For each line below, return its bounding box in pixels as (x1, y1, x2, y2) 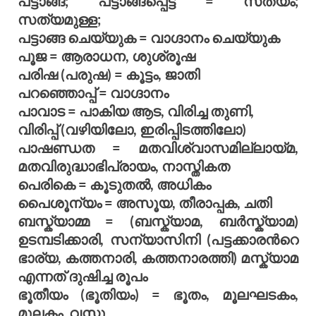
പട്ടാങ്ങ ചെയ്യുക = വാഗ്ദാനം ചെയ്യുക (18, 29, 280, 47)
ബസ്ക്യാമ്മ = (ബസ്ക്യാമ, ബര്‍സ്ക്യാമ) (18, 212, 298, 230)
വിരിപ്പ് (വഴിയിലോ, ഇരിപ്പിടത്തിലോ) (18, 121, 246, 138)
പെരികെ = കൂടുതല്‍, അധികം (18, 176, 211, 193)
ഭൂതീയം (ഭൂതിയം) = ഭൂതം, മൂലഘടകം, (18, 286, 298, 303)
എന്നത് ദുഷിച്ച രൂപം (18, 267, 147, 285)
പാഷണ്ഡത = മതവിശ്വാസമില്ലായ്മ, (18, 139, 298, 157)
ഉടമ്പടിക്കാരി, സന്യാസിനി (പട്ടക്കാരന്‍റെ (18, 231, 298, 248)
